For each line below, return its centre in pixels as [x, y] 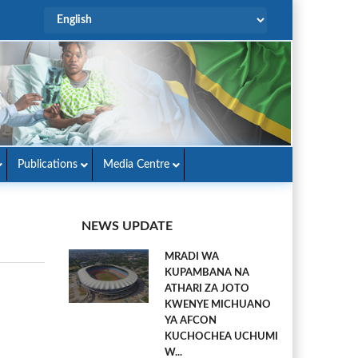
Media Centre [136, 165]
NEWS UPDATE [127, 226]
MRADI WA [192, 257]
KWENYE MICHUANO [218, 305]
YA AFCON [191, 321]
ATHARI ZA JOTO [207, 289]
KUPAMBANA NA [207, 273]
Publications [48, 165]
